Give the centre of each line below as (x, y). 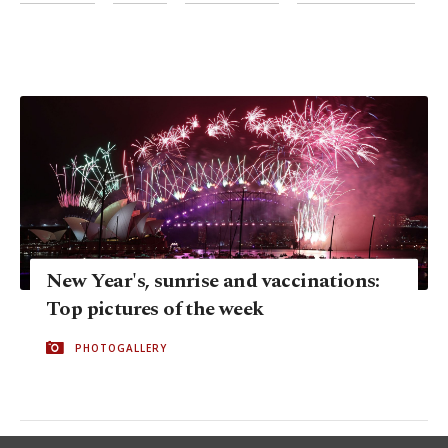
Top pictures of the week (155, 308)
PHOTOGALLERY (121, 347)
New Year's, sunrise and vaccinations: (213, 280)
